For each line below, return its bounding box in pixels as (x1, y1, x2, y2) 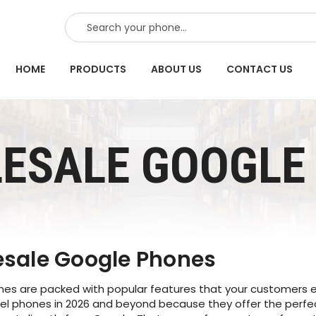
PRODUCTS (70, 62, 126, 76)
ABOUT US (151, 62, 202, 76)
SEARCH (65, 14, 102, 28)
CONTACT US (226, 62, 293, 76)
